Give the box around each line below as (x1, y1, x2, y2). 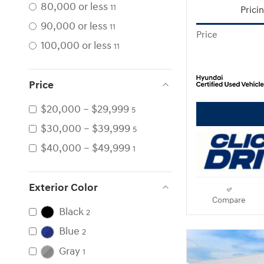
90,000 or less (41, 19, 107, 33)
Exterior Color (29, 180, 98, 194)
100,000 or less (41, 38, 111, 52)
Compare (212, 195, 246, 205)
